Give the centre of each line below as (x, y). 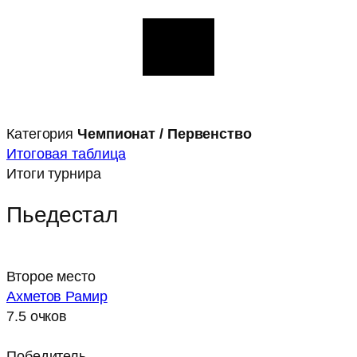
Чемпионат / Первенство (165, 133)
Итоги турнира (54, 173)
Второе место (51, 276)
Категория (40, 133)
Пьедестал (63, 215)
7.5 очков (37, 316)
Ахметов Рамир (57, 296)
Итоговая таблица (66, 153)
